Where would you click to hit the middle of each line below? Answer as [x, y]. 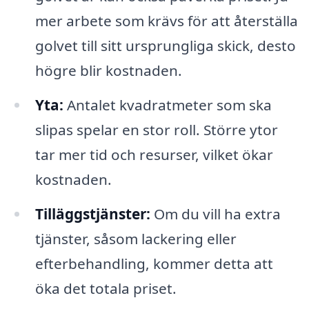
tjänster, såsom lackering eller [136, 238]
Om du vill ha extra [215, 213]
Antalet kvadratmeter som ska [167, 104]
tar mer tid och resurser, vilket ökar [154, 154]
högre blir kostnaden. [108, 71]
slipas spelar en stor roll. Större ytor [156, 129]
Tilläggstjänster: [92, 213]
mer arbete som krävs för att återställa [166, 21]
